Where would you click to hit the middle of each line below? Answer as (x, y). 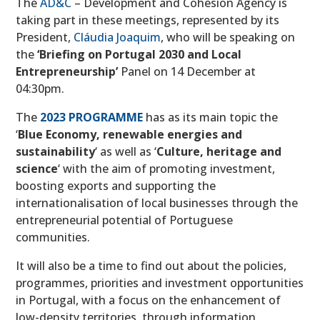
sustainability (56, 152)
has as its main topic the (211, 117)
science (37, 169)
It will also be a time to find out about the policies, (151, 266)
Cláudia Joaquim (117, 37)
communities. (53, 237)
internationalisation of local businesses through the (157, 203)
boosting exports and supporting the (116, 186)
